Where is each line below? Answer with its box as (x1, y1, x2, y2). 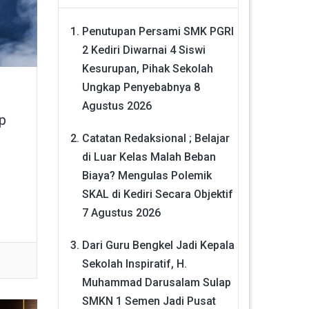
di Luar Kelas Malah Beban (81, 150, 216, 163)
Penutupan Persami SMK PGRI (81, 24, 234, 38)
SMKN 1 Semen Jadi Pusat (81, 294, 216, 308)
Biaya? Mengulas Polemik (81, 168, 212, 182)
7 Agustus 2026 (81, 206, 161, 219)
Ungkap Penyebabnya (81, 80, 191, 94)
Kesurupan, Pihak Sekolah (81, 61, 213, 75)
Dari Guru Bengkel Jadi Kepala (81, 238, 235, 252)
